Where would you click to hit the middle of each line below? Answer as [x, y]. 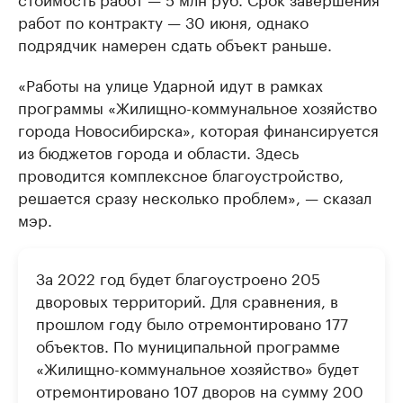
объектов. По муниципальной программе [188, 345]
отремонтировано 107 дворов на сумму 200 [200, 390]
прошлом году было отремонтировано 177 [192, 322]
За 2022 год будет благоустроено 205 [178, 277]
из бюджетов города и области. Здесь [158, 151]
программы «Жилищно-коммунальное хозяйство [197, 106]
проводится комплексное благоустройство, [181, 174]
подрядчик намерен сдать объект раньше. [175, 43]
